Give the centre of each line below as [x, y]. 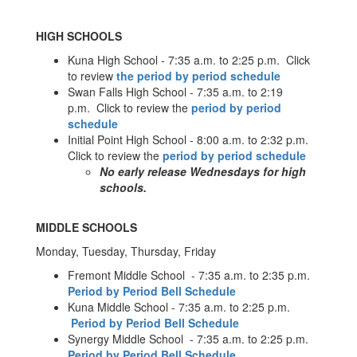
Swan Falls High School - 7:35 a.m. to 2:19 [175, 92]
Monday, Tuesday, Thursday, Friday [126, 251]
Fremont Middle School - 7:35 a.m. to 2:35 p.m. [190, 275]
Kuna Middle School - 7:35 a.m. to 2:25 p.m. [180, 307]
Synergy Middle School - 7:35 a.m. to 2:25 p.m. [190, 339]
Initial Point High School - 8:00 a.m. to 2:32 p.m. [188, 139]
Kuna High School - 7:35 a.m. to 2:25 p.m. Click [189, 60]
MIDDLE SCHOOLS [90, 227]
